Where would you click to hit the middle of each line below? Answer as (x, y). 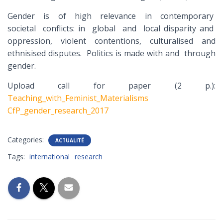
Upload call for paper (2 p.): (111, 86)
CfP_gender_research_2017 (58, 111)
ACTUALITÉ (70, 140)
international (50, 157)
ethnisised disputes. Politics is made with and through (111, 53)
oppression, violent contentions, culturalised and (111, 41)
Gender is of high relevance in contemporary (111, 16)
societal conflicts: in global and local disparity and (111, 28)
